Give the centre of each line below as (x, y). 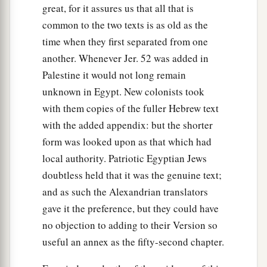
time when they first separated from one (125, 42)
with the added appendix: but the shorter (128, 125)
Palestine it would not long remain (114, 75)
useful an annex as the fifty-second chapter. (133, 242)
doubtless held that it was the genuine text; (132, 175)
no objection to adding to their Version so (130, 225)
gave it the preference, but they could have (131, 209)
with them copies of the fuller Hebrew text (131, 108)
